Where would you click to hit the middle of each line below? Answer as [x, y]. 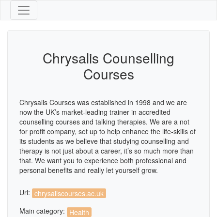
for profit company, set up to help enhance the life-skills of [108, 131]
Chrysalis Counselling [108, 58]
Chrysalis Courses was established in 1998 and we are [103, 102]
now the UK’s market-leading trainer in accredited [95, 112]
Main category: [43, 211]
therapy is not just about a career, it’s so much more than [107, 151]
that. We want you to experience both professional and [103, 160]
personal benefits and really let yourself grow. [89, 170]
